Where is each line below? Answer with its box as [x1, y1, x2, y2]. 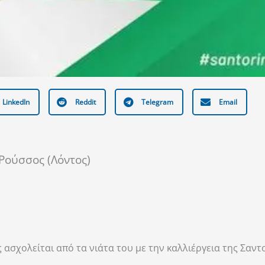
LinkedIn [2, 96, 30, 107]
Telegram [141, 96, 174, 107]
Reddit [75, 96, 96, 107]
